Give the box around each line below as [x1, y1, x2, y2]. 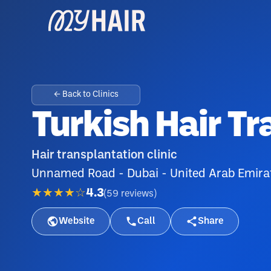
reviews [121, 189, 154, 198]
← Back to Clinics [53, 91, 119, 99]
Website [59, 217, 95, 226]
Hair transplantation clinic [31, 150, 177, 161]
